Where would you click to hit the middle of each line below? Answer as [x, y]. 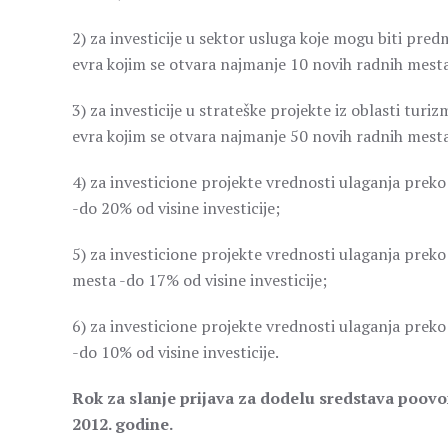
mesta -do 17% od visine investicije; [199, 280]
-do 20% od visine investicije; [176, 208]
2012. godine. [122, 424]
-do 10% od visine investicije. [175, 352]
